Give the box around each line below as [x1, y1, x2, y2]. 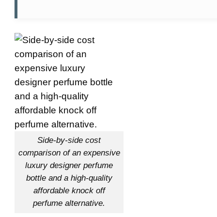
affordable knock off [33, 186, 105, 196]
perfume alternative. [33, 199, 105, 208]
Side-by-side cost [37, 136, 101, 145]
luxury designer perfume [25, 161, 113, 170]
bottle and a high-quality [26, 173, 112, 183]
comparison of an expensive [18, 148, 120, 158]
